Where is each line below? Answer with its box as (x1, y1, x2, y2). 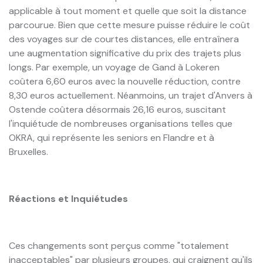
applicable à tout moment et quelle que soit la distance (9, 4, 247, 17)
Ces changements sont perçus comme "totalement (9, 239, 229, 252)
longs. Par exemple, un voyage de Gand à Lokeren (9, 60, 220, 73)
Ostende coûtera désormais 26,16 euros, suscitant (9, 103, 226, 116)
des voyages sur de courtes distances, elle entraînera (9, 32, 239, 45)
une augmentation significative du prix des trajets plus (9, 46, 241, 59)
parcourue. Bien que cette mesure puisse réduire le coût (9, 18, 250, 31)
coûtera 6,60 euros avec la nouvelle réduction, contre (9, 75, 241, 87)
